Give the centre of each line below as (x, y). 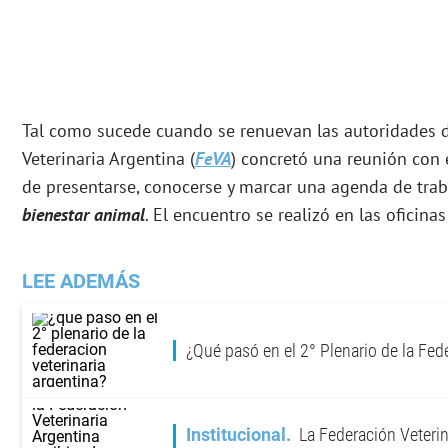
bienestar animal (83, 215)
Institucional (236, 435)
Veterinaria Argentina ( (108, 159)
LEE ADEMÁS (81, 281)
